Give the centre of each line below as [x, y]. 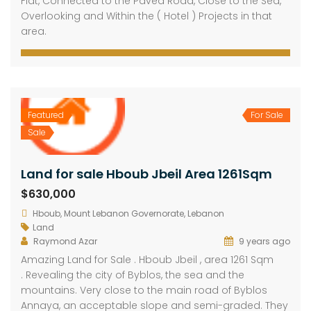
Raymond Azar [65, 242]
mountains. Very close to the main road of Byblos [144, 291]
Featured [46, 115]
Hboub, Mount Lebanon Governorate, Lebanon [128, 214]
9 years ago [263, 242]
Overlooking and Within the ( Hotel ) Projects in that [146, 16]
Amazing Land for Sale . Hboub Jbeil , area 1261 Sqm [147, 260]
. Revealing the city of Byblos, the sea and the [133, 275]
